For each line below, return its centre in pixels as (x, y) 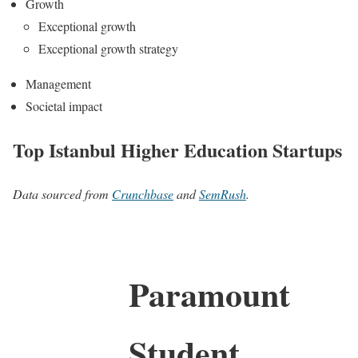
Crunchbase (143, 193)
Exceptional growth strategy (108, 48)
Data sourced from (62, 193)
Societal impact (64, 105)
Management (58, 83)
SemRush (223, 193)
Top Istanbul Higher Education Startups (177, 149)
